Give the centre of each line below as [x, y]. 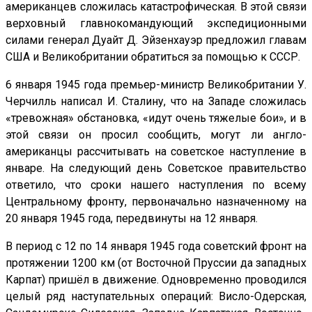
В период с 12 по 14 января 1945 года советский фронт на [156, 247]
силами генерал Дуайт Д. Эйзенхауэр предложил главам [156, 40]
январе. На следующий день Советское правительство [156, 169]
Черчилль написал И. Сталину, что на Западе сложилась [156, 102]
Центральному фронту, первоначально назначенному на [156, 202]
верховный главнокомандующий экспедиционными [156, 24]
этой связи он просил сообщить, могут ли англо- [156, 135]
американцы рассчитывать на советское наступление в [156, 152]
